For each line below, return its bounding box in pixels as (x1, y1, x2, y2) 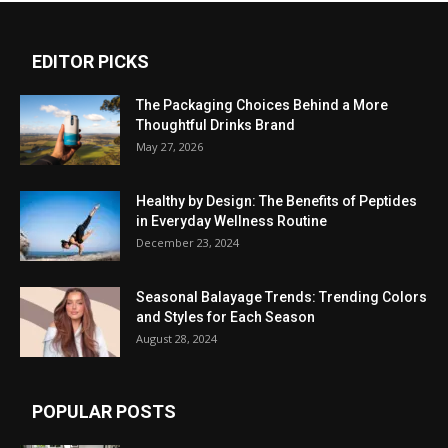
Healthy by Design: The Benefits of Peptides (136, 192, 417, 209)
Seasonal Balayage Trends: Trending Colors (136, 288, 427, 305)
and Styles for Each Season (136, 308, 315, 325)
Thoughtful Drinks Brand (136, 116, 295, 133)
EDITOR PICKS (32, 50, 149, 72)
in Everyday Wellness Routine (136, 212, 327, 229)
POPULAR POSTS (32, 400, 176, 422)
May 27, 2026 (136, 138, 203, 154)
